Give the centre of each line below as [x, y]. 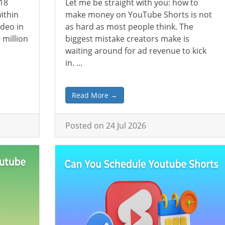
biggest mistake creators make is [128, 39]
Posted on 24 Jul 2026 [106, 126]
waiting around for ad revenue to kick [136, 51]
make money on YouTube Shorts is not [139, 15]
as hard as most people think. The [130, 27]
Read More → [95, 95]
